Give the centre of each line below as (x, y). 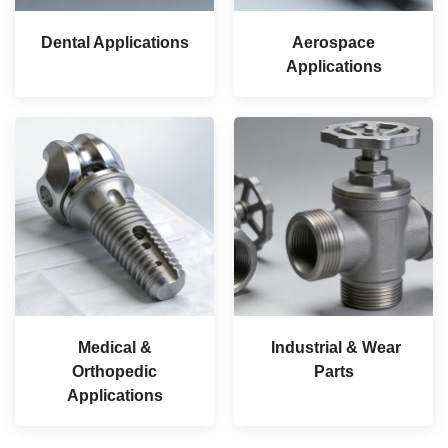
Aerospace (333, 43)
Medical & (114, 348)
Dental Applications (114, 43)
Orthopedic (114, 372)
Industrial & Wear (333, 348)
